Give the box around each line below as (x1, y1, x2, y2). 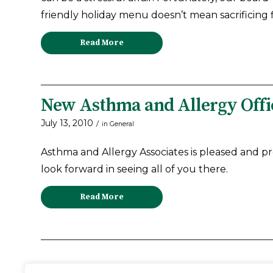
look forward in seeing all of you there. (41, 163, 228, 175)
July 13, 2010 (41, 118, 93, 129)
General (110, 120, 134, 129)
